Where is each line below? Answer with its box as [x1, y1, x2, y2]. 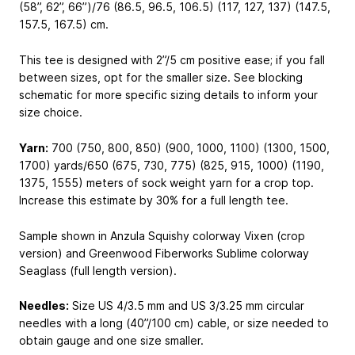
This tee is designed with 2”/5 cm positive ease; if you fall [19, 53, 325, 67]
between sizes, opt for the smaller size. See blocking [19, 71, 303, 85]
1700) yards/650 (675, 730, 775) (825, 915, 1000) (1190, [19, 158, 324, 172]
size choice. [19, 105, 82, 120]
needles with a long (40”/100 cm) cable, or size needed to [19, 316, 329, 330]
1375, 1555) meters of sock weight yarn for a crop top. [19, 175, 314, 189]
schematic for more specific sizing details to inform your [19, 88, 318, 102]
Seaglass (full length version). [19, 263, 177, 277]
